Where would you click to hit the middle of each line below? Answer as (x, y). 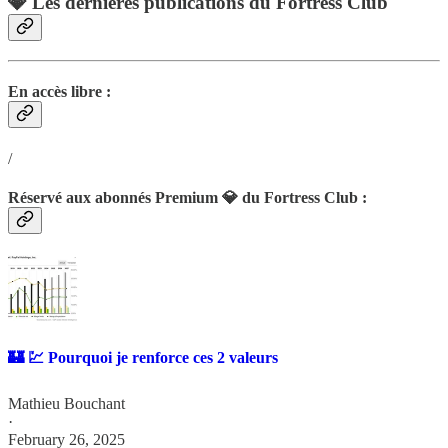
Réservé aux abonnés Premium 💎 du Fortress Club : (187, 197)
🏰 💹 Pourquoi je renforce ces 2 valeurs (143, 358)
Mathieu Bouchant (66, 403)
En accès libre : (59, 92)
